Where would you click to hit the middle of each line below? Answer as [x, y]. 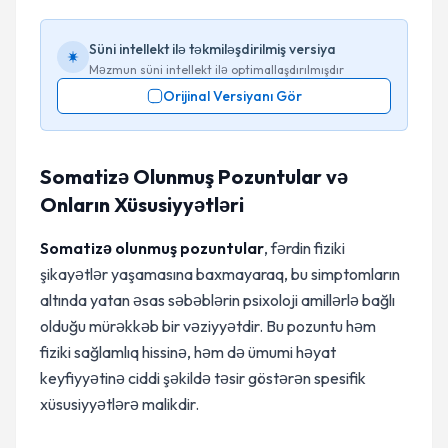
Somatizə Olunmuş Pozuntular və [194, 176]
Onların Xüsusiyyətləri [142, 204]
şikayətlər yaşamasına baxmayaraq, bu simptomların [220, 274]
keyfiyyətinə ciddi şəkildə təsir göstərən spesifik [203, 378]
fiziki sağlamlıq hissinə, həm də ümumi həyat [188, 352]
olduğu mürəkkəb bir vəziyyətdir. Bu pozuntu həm [208, 326]
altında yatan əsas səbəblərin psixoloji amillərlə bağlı [217, 300]
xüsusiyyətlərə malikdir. [119, 404]
